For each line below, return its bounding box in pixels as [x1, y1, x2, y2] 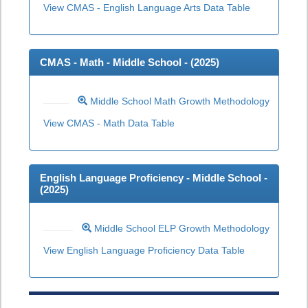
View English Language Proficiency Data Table [43, 245, 245, 256]
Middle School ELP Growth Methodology [91, 223, 269, 234]
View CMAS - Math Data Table [43, 118, 175, 129]
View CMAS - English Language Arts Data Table [43, 2, 250, 13]
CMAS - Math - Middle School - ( [40, 56, 194, 68]
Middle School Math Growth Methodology [87, 96, 269, 107]
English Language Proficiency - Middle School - [40, 172, 267, 184]
